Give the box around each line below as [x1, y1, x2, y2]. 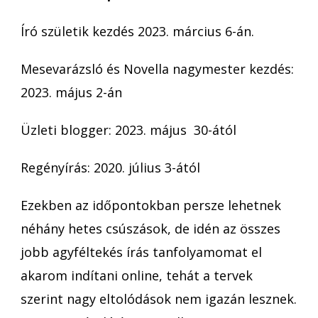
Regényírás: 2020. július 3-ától [21, 158, 200, 176]
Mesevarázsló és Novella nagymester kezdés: [21, 60, 294, 77]
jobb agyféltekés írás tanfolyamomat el [21, 243, 262, 261]
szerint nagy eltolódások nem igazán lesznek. [21, 290, 297, 307]
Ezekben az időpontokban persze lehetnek [21, 196, 281, 214]
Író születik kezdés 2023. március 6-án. [21, 22, 254, 40]
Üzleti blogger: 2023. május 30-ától [21, 121, 236, 138]
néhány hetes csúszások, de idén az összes [21, 219, 280, 237]
